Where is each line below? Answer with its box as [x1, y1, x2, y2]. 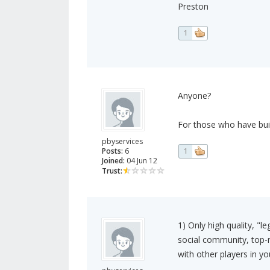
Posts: [102, 146, 123, 157]
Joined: [102, 155, 125, 166]
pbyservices [102, 136, 143, 147]
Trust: [102, 166, 122, 177]
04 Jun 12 [125, 155, 157, 166]
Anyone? [177, 90, 211, 102]
